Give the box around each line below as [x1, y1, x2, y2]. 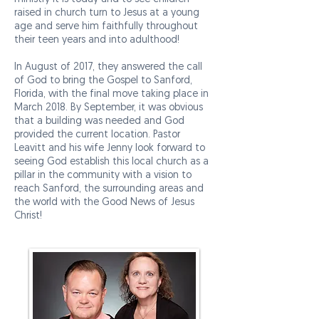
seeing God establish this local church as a [14, 157, 209, 167]
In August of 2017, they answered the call [14, 62, 202, 73]
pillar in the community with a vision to [14, 170, 192, 181]
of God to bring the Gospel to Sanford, [14, 75, 192, 86]
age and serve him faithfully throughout [14, 21, 198, 32]
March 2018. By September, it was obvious [14, 103, 203, 113]
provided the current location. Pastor [14, 130, 180, 140]
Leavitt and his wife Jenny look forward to [14, 143, 205, 154]
